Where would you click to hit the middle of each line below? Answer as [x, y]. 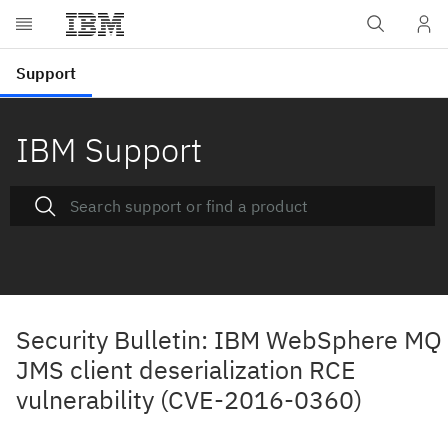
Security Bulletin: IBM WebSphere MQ [229, 339]
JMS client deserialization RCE [186, 369]
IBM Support [109, 149]
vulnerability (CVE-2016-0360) [189, 399]
